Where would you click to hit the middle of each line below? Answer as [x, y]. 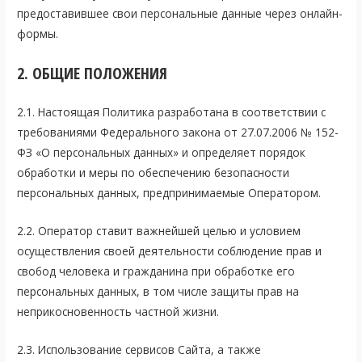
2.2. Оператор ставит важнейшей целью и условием [159, 231]
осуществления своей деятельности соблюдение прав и [170, 251]
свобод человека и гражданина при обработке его [156, 271]
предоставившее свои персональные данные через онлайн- [180, 14]
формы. [38, 34]
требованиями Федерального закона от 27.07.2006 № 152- [178, 133]
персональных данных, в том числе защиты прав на [158, 292]
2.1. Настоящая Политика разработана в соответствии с [172, 112]
